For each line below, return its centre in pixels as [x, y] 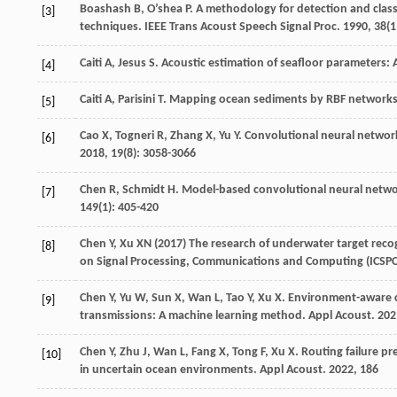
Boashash [105, 10]
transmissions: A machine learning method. [194, 316]
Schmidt [144, 191]
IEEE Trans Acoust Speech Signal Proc [241, 27]
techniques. [112, 27]
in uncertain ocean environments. [170, 370]
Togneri [135, 136]
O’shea [165, 10]
